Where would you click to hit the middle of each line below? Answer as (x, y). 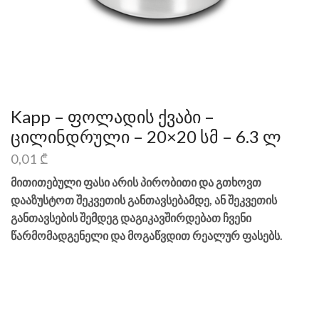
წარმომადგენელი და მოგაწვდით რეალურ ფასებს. (147, 236)
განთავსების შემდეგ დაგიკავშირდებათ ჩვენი (131, 218)
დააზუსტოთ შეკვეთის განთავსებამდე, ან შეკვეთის (144, 200)
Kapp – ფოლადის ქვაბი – (113, 116)
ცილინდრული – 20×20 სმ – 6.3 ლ (146, 136)
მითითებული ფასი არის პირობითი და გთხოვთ (136, 182)
